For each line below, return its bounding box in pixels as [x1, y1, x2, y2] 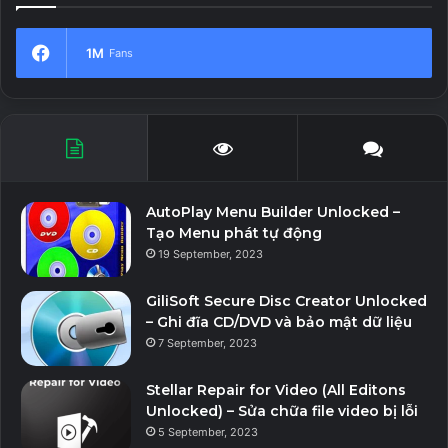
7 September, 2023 [158, 335, 257, 350]
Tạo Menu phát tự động [146, 223, 322, 242]
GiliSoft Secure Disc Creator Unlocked [146, 291, 427, 310]
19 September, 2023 [158, 246, 263, 261]
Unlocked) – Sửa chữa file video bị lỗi [146, 401, 418, 420]
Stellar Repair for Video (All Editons [146, 380, 406, 399]
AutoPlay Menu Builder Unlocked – [146, 202, 400, 221]
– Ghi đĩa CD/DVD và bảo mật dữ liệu [146, 312, 412, 331]
